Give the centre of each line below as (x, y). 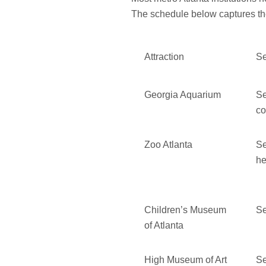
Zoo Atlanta (169, 145)
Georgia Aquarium (183, 95)
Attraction (164, 57)
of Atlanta (164, 226)
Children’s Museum (186, 210)
